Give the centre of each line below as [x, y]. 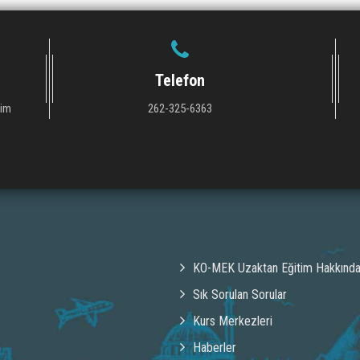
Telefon [180, 80]
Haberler [215, 347]
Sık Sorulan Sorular [240, 294]
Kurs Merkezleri [233, 321]
